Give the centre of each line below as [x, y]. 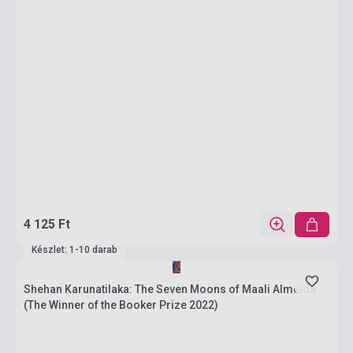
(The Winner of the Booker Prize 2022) [121, 305]
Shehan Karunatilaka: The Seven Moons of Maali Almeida [170, 289]
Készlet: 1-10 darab [74, 250]
